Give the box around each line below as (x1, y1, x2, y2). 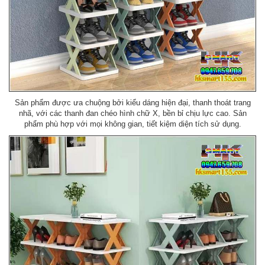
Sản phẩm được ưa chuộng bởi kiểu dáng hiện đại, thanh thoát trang (14, 98, 251, 107)
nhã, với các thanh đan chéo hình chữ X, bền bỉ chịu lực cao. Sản (18, 108, 247, 118)
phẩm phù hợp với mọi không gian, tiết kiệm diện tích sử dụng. (24, 119, 241, 128)
